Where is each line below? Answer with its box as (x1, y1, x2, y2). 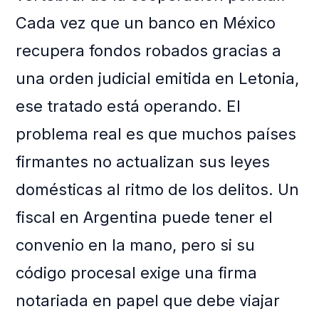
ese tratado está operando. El (16, 97, 241, 116)
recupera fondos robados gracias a (16, 41, 282, 61)
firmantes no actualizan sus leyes (16, 152, 271, 172)
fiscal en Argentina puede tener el (16, 208, 273, 227)
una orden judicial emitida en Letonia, (16, 69, 300, 88)
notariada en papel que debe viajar (16, 291, 281, 310)
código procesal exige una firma (16, 263, 258, 283)
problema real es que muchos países (16, 125, 297, 144)
